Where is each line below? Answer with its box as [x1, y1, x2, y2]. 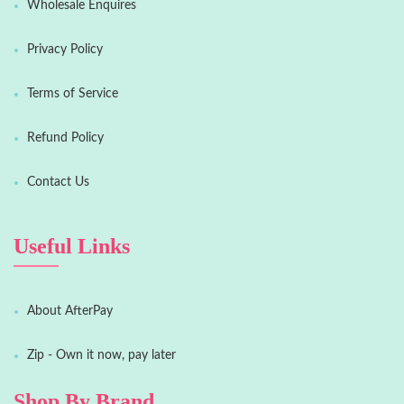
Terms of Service [27, 87, 118, 101]
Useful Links [14, 234, 130, 259]
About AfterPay [27, 305, 113, 318]
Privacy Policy [27, 43, 103, 57]
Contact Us [27, 176, 89, 189]
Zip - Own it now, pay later [27, 349, 176, 363]
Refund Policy [27, 132, 104, 145]
